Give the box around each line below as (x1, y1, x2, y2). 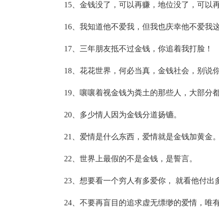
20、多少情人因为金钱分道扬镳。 (64, 110, 181, 119)
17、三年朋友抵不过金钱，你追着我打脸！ (64, 44, 213, 53)
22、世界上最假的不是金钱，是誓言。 (64, 154, 197, 163)
